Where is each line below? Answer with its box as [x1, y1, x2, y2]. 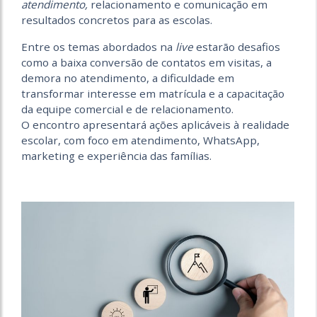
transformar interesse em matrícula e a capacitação [21, 86, 284, 100]
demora [21, 71, 64, 85]
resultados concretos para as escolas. [21, 13, 212, 27]
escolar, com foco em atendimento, [21, 133, 203, 147]
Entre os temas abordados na [21, 40, 175, 54]
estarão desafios [193, 40, 280, 54]
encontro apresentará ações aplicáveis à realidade [33, 117, 289, 132]
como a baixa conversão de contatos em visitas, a [21, 55, 272, 69]
